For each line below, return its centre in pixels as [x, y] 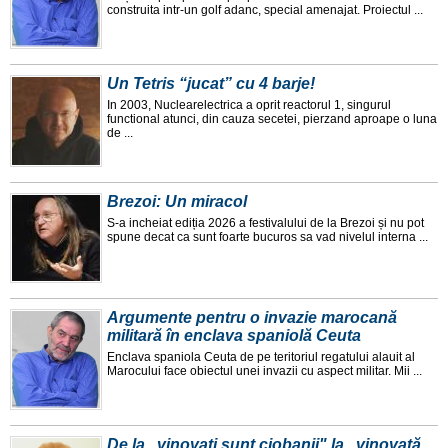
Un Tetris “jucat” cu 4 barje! [211, 84]
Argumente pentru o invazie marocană [252, 318]
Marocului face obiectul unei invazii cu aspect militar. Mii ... [264, 371]
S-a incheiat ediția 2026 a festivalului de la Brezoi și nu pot [265, 223]
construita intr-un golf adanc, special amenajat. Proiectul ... [265, 10]
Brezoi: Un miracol [177, 202]
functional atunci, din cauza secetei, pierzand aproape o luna [272, 119]
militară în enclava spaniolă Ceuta [234, 336]
